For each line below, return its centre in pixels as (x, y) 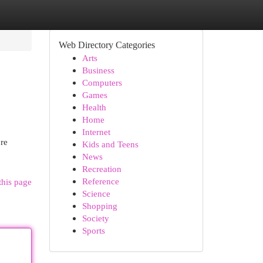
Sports (93, 230)
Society (95, 218)
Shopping (100, 206)
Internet (96, 132)
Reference (100, 181)
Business (98, 70)
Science (96, 193)
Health (94, 107)
